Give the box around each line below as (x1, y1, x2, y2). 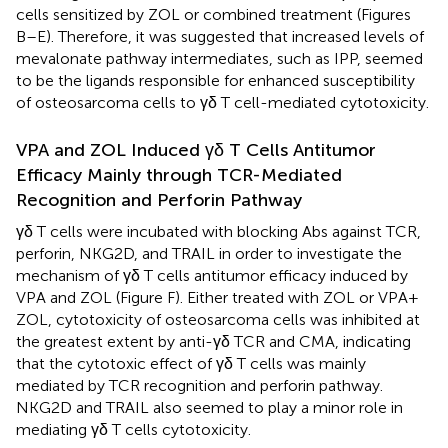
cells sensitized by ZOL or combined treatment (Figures (16, 4, 411, 24)
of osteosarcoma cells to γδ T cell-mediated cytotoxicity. (16, 92, 429, 112)
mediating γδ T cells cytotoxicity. (16, 419, 251, 439)
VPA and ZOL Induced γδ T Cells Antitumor (16, 138, 376, 161)
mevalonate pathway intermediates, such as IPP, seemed (16, 48, 423, 68)
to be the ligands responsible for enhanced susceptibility (16, 70, 415, 90)
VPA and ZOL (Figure (16, 287, 167, 307)
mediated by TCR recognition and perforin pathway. (16, 375, 383, 395)
